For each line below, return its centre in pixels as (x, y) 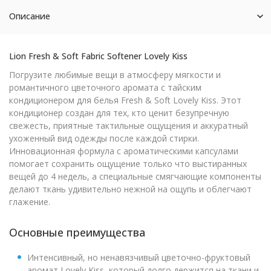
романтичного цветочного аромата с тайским (105, 87)
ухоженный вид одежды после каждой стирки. (104, 138)
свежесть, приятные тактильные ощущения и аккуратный (129, 126)
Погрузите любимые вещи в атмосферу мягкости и (115, 75)
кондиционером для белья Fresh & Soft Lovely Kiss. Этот (125, 100)
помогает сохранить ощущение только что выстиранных (128, 164)
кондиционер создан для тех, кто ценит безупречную (119, 113)
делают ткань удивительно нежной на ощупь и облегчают (130, 189)
